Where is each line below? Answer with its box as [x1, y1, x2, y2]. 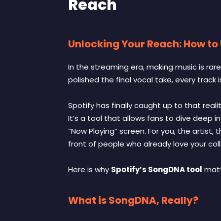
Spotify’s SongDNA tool [111, 164, 202, 175]
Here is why [68, 164, 111, 175]
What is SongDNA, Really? [68, 193, 198, 207]
